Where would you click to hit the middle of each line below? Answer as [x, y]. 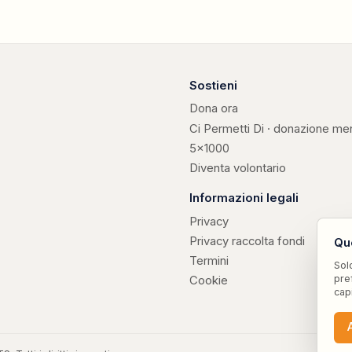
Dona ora [214, 109]
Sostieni [213, 85]
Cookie [209, 281]
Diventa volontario [238, 168]
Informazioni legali [244, 198]
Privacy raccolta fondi [247, 241]
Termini [209, 261]
